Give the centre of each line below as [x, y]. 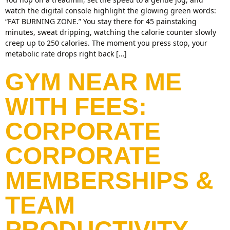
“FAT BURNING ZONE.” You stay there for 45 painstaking [101, 21]
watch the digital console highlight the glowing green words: [111, 11]
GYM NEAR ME [93, 82]
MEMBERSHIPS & [109, 180]
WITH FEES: [76, 107]
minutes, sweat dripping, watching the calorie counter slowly [111, 32]
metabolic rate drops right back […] [66, 54]
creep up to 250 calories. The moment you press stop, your [106, 43]
